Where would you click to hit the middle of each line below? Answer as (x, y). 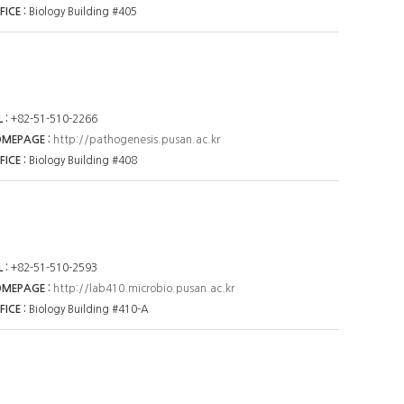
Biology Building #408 (83, 161)
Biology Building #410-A (89, 310)
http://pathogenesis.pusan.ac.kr (137, 140)
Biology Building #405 (83, 11)
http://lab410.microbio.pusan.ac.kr (144, 289)
